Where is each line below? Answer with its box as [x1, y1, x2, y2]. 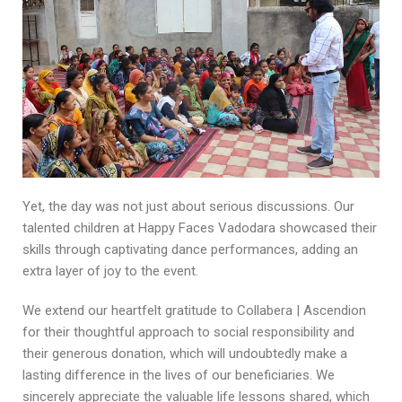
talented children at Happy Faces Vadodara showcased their [22, 219, 377, 236]
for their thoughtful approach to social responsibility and [22, 323, 354, 340]
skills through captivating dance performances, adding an [22, 240, 358, 258]
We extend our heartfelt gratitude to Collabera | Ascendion [22, 301, 366, 319]
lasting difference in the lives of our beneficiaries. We [22, 366, 335, 383]
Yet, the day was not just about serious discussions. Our [22, 197, 354, 214]
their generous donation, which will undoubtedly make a [22, 345, 347, 362]
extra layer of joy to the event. [22, 262, 198, 279]
